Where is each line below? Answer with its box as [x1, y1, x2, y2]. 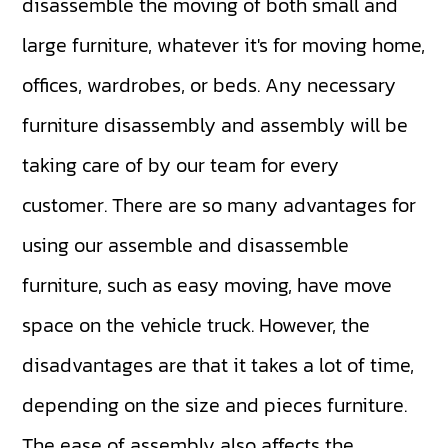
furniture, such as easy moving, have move [22, 269, 393, 300]
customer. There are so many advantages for [22, 189, 417, 220]
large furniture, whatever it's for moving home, [22, 29, 426, 60]
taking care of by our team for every [22, 149, 340, 180]
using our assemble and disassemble [22, 229, 350, 260]
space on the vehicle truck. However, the [22, 309, 371, 340]
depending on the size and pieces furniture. [22, 389, 408, 420]
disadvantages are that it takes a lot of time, [22, 349, 415, 380]
